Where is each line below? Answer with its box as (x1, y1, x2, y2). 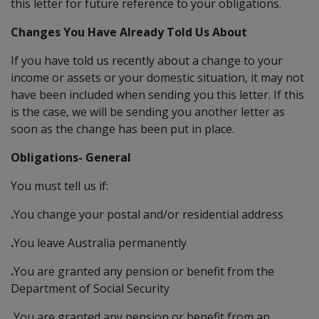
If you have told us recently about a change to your (11, 52, 283, 68)
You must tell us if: (11, 177, 108, 194)
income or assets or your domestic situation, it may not (11, 69, 304, 85)
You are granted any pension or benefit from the (14, 263, 274, 279)
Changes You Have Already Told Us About (11, 23, 247, 40)
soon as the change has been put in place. (11, 120, 234, 137)
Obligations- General (11, 149, 131, 165)
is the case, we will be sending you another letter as (11, 103, 285, 120)
